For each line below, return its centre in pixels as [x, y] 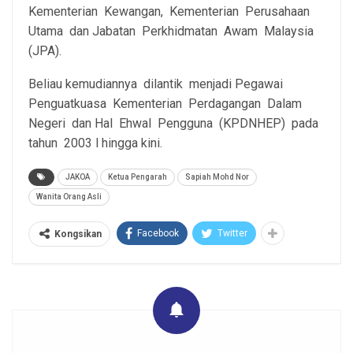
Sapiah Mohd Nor [217, 177]
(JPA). [45, 51]
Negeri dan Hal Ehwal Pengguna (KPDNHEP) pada [175, 124]
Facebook [158, 234]
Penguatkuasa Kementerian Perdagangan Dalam [167, 104]
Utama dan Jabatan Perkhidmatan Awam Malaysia [173, 32]
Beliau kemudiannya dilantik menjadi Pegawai [157, 84]
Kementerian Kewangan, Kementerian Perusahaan [171, 12]
